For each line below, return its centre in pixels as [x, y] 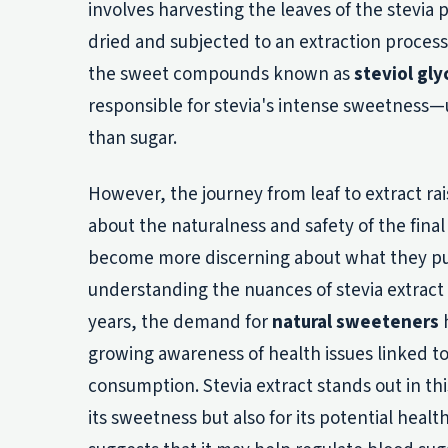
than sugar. [132, 139]
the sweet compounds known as [221, 75]
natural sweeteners [355, 322]
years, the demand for [180, 322]
